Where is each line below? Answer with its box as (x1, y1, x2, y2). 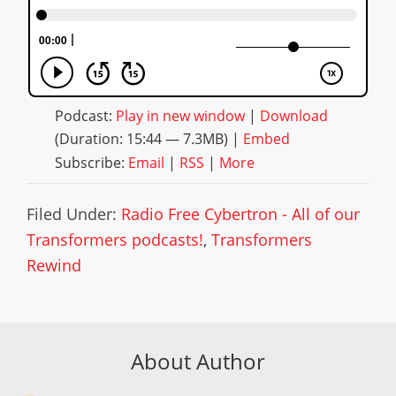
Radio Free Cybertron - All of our (121, 203, 360, 225)
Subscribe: (55, 153, 128, 173)
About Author (131, 346, 265, 377)
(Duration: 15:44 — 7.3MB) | (55, 129, 243, 149)
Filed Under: (27, 203, 121, 225)
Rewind (27, 255, 81, 277)
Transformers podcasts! (27, 229, 203, 251)
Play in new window (116, 106, 245, 126)
